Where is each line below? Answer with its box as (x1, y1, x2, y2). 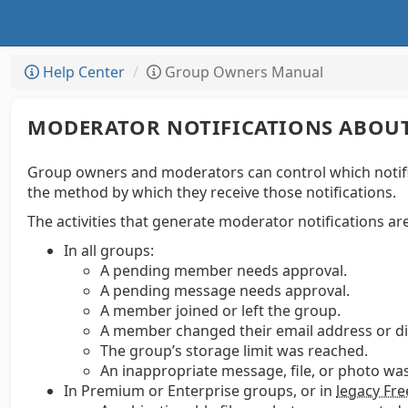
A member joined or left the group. (100, 301, 341, 321)
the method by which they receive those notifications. (27, 182, 396, 202)
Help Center (39, 62, 125, 82)
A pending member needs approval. (100, 260, 347, 280)
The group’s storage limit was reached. (100, 341, 368, 361)
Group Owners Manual (161, 62, 323, 82)
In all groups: (64, 240, 154, 260)
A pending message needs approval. (100, 280, 350, 301)
